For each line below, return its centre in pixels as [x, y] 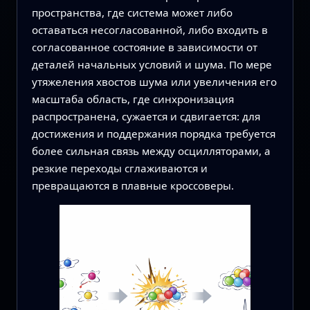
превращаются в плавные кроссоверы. [133, 186]
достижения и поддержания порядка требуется [153, 134]
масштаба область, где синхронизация [133, 99]
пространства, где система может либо [132, 13]
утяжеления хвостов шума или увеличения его [154, 82]
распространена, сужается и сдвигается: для [146, 117]
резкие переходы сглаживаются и [119, 168]
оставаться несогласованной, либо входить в [149, 30]
